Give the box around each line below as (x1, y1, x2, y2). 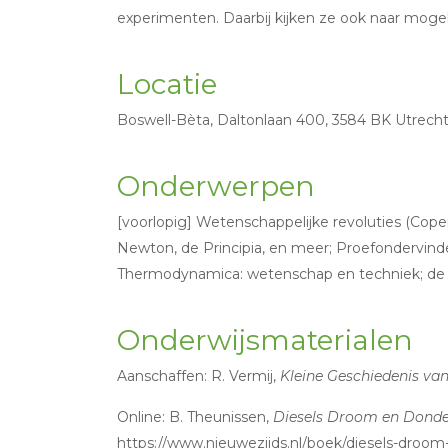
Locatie (117, 67, 217, 101)
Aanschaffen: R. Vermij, (117, 367, 280, 385)
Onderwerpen (117, 169, 315, 203)
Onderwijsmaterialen (117, 323, 413, 357)
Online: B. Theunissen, (117, 408, 273, 426)
